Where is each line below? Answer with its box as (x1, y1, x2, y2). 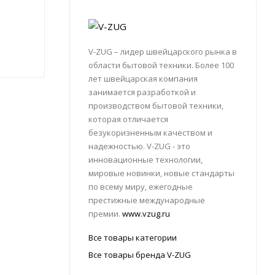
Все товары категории (88, 232, 177, 244)
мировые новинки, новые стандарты (88, 168, 234, 179)
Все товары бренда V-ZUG (88, 249, 191, 261)
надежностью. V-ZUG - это (88, 141, 190, 152)
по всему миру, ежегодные (88, 181, 193, 193)
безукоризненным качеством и (88, 127, 212, 139)
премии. (88, 208, 122, 220)
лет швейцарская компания (88, 73, 198, 85)
